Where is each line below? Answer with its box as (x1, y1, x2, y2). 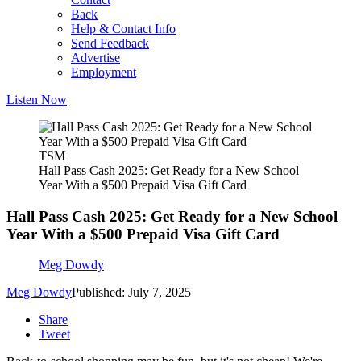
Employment (71, 65, 136, 79)
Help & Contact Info (71, 22, 176, 35)
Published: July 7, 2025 (72, 285, 191, 300)
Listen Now (6, 93, 67, 106)
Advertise (71, 51, 120, 64)
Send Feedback (71, 36, 149, 50)
